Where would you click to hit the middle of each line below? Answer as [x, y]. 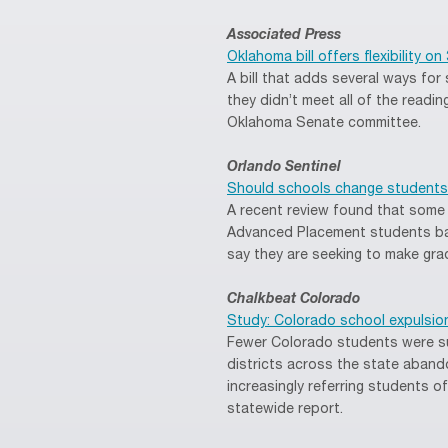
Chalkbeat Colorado [293, 299]
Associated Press [284, 35]
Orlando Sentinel [284, 167]
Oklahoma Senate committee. [324, 123]
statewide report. [285, 409]
